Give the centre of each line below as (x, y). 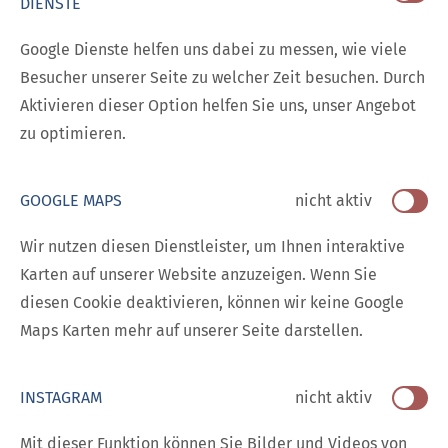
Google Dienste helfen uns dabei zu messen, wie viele (213, 50)
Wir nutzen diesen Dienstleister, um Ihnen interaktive (212, 247)
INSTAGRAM (61, 398)
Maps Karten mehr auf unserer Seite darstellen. (191, 331)
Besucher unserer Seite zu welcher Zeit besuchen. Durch (222, 78)
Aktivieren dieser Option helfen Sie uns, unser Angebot (218, 106)
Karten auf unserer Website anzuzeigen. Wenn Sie (198, 275)
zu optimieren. (73, 134)
